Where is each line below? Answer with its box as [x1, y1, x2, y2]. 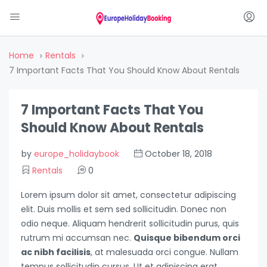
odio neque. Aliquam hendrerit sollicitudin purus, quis [21, 218, 239, 230]
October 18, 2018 [142, 148, 212, 160]
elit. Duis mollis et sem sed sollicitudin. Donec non [21, 203, 226, 216]
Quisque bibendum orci [133, 232, 240, 244]
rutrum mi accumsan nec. [21, 232, 133, 244]
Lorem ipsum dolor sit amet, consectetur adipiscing [21, 189, 236, 201]
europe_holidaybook [34, 148, 119, 160]
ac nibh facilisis [21, 246, 91, 259]
